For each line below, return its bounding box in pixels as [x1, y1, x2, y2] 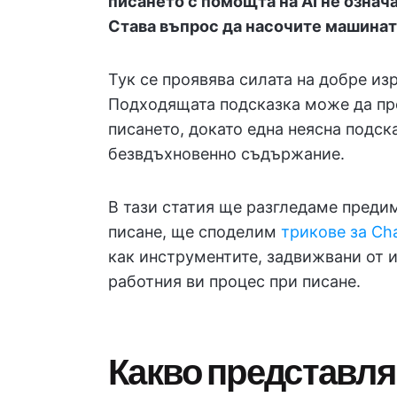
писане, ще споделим [108, 222, 281, 241]
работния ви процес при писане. [108, 272, 361, 291]
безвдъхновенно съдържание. [108, 144, 345, 163]
